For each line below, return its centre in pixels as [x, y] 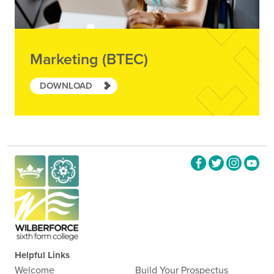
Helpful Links [42, 255]
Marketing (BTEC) [89, 59]
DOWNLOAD [66, 85]
